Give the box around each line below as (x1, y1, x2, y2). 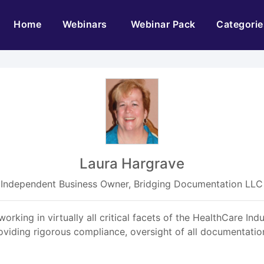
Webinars (62, 18, 110, 30)
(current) (41, 18, 84, 29)
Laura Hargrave (79, 155, 184, 172)
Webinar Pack (130, 18, 196, 30)
